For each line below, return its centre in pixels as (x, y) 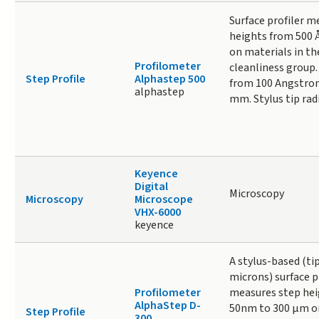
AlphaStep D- (167, 306)
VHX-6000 (157, 213)
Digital (151, 187)
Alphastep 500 (169, 79)
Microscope (163, 200)
